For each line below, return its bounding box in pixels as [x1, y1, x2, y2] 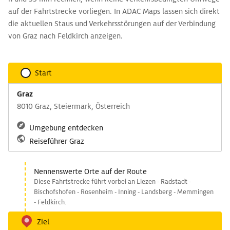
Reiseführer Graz [29, 137, 84, 146]
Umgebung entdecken [29, 123, 103, 132]
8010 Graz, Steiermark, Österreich [17, 102, 130, 111]
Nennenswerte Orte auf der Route [34, 167, 147, 176]
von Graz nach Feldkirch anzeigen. [8, 31, 123, 41]
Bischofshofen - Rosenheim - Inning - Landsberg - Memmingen [34, 187, 214, 196]
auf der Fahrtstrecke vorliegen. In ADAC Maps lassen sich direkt [8, 7, 220, 16]
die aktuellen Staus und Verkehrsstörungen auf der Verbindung [8, 19, 216, 28]
